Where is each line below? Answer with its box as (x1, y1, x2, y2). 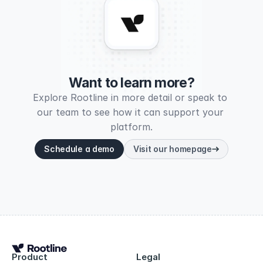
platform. (110, 121, 153, 133)
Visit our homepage (133, 144, 212, 154)
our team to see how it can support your (36, 106, 224, 118)
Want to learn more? (68, 75, 195, 91)
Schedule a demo (44, 144, 114, 154)
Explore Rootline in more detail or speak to (33, 92, 227, 103)
